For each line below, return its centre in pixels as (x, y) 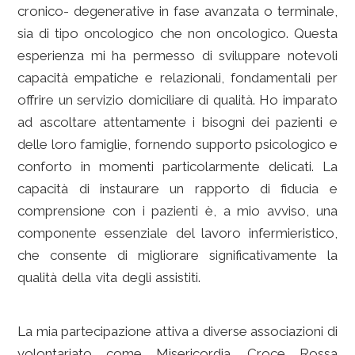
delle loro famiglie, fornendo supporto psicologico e (177, 144)
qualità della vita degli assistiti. (109, 277)
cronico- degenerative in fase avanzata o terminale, (177, 11)
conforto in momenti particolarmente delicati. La (177, 166)
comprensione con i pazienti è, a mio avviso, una (177, 211)
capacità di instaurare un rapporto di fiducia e (177, 189)
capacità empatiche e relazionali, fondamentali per (177, 78)
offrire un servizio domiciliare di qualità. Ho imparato (177, 100)
